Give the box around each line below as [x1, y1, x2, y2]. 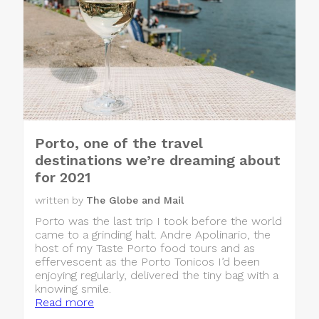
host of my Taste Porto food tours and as [35, 241, 255, 255]
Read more [35, 295, 94, 309]
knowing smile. [35, 281, 111, 296]
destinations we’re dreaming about [35, 151, 281, 169]
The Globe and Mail [86, 194, 184, 206]
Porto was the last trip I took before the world [35, 214, 282, 228]
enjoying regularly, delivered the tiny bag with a [35, 268, 278, 282]
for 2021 [35, 168, 90, 186]
